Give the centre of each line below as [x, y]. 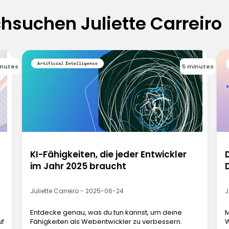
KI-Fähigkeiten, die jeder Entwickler [108, 155]
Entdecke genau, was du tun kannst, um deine [106, 213]
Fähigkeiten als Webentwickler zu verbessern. [106, 222]
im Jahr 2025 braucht [78, 166]
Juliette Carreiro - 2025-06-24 [77, 191]
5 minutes [198, 66]
